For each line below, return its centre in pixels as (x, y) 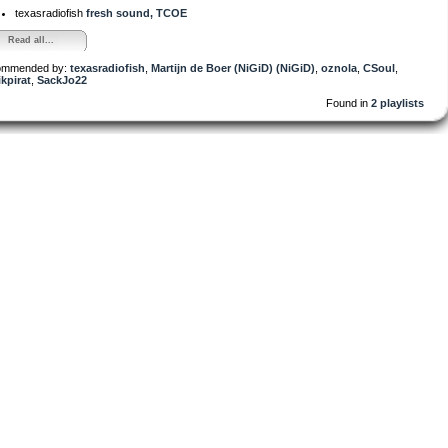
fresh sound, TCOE (136, 12)
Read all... (31, 39)
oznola (339, 67)
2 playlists (397, 102)
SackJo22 (62, 79)
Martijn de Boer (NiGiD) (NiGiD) (233, 67)
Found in (348, 102)
